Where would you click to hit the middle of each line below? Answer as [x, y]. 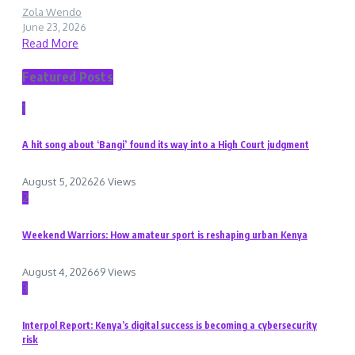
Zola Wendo [52, 11]
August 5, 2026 [58, 182]
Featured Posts [68, 76]
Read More [50, 43]
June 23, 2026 [54, 27]
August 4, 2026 [58, 272]
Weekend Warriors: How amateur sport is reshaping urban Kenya [165, 235]
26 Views [115, 182]
